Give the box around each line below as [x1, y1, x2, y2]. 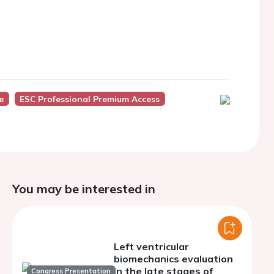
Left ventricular [114, 240, 189, 253]
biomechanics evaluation [114, 253, 233, 265]
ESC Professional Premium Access [20, 94, 160, 104]
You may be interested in [12, 181, 155, 196]
